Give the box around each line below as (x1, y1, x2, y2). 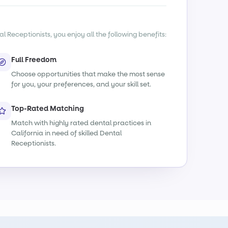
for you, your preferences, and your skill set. (11, 80, 152, 89)
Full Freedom (11, 55, 57, 65)
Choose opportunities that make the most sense (11, 70, 165, 78)
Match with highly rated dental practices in (11, 119, 152, 127)
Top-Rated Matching (11, 104, 84, 113)
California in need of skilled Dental (11, 129, 122, 137)
